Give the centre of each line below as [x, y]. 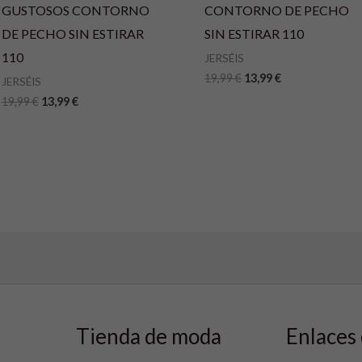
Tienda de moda [149, 336]
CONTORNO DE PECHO [277, 11]
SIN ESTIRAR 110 [255, 34]
